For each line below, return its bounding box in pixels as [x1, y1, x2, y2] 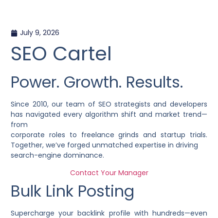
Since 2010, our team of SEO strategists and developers [11, 99, 207, 109]
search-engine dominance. [11, 150, 105, 161]
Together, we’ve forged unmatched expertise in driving [11, 140, 199, 150]
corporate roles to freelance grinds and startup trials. [11, 130, 207, 140]
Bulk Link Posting [11, 180, 135, 202]
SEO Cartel [11, 40, 112, 68]
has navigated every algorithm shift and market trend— [11, 109, 207, 120]
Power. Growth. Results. [11, 71, 183, 93]
